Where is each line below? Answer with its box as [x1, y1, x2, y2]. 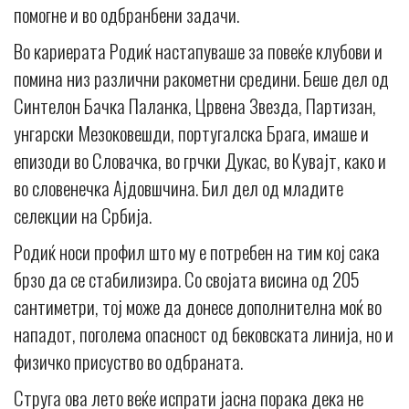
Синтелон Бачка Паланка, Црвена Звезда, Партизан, [14, 91, 376, 121]
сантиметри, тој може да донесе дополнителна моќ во [14, 292, 382, 321]
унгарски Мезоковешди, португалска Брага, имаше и [14, 119, 369, 148]
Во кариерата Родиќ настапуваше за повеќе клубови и [14, 37, 383, 66]
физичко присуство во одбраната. [14, 347, 243, 376]
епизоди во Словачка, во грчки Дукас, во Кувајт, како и [14, 146, 386, 175]
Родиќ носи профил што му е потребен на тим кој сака [14, 237, 380, 267]
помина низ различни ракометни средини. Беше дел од [14, 64, 389, 93]
